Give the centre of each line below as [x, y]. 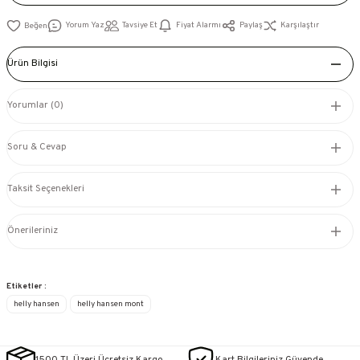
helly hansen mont [110, 304]
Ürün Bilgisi [33, 64]
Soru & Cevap [37, 147]
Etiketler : [27, 286]
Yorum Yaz [85, 26]
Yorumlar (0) [35, 106]
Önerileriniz [33, 231]
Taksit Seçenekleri [46, 189]
